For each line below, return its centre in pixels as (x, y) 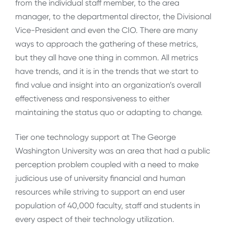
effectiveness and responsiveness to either (92, 98)
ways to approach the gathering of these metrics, (107, 44)
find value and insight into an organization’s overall (108, 85)
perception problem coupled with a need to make (107, 165)
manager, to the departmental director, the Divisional (113, 16)
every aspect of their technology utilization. (95, 219)
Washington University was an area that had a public (113, 151)
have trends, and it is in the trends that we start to (107, 71)
